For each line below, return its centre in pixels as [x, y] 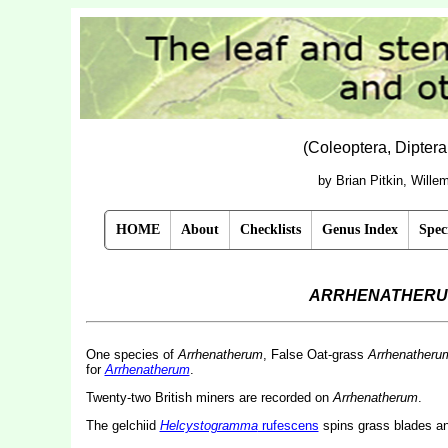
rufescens [288, 425]
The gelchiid [122, 425]
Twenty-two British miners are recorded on [209, 397]
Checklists [270, 229]
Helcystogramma [208, 425]
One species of [131, 354]
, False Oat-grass [315, 354]
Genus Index [360, 229]
